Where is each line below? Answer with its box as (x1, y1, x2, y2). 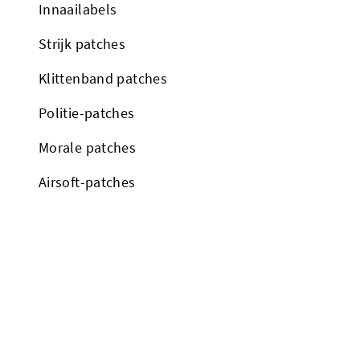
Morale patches (39, 137, 137, 157)
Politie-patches (39, 103, 135, 122)
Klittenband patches (39, 68, 167, 88)
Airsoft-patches (39, 172, 136, 191)
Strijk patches (39, 34, 126, 53)
